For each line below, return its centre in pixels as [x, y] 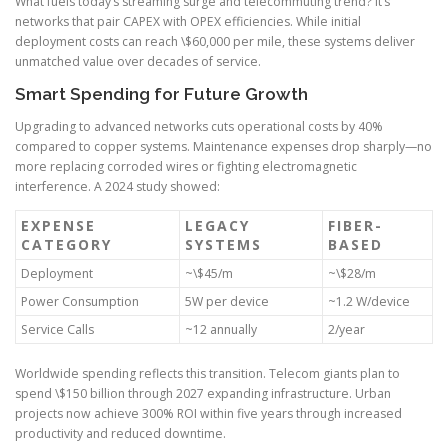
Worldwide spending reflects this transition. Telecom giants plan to [207, 373]
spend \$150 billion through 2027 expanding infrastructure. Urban [203, 393]
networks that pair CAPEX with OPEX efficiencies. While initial [188, 21]
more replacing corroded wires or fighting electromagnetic [186, 166]
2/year [346, 329]
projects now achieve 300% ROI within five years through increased [208, 413]
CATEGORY [66, 244]
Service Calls [57, 329]
